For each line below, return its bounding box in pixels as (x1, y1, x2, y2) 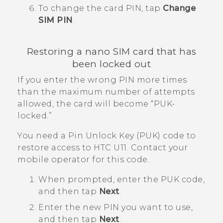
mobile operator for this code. (17, 154, 149, 164)
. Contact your (126, 142, 188, 152)
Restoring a (26, 45, 85, 57)
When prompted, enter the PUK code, (38, 174, 205, 184)
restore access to (17, 142, 94, 152)
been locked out (72, 58, 151, 70)
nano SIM (85, 45, 130, 57)
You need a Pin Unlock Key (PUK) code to (17, 130, 196, 140)
